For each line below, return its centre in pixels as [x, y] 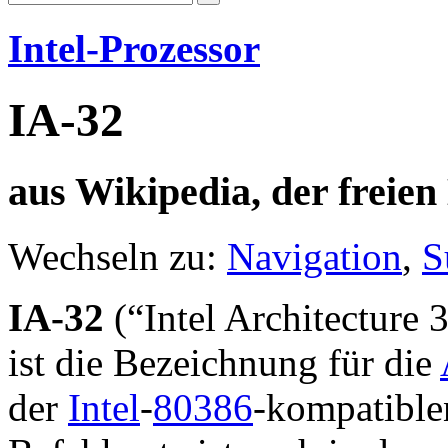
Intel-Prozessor [134, 49]
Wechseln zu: [117, 256]
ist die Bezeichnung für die [224, 362]
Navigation [314, 256]
